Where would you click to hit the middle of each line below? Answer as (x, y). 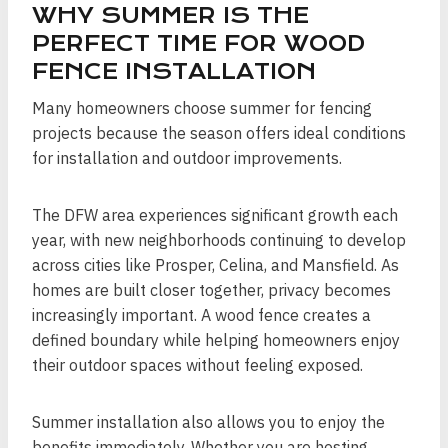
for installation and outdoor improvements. (187, 158)
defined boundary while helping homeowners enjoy (216, 340)
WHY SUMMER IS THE (170, 15)
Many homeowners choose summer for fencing (202, 108)
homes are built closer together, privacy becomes (211, 290)
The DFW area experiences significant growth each (215, 215)
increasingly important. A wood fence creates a (201, 315)
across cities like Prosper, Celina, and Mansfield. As (215, 265)
